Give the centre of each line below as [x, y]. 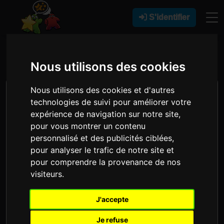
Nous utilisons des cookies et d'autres [103, 90]
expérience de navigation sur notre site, [106, 114]
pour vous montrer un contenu [88, 126]
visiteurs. [47, 174]
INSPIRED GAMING [109, 52]
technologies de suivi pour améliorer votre [111, 102]
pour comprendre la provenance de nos [106, 162]
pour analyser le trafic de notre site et [102, 150]
